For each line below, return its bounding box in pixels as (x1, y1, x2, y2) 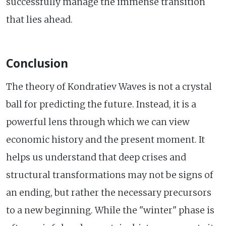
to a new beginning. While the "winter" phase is (6, 204, 214, 216)
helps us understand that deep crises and (6, 151, 186, 163)
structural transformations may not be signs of (6, 169, 213, 181)
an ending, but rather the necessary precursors (6, 187, 211, 198)
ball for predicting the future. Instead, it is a (6, 98, 196, 110)
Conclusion (6, 55, 68, 71)
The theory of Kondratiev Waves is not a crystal (6, 81, 212, 92)
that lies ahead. (6, 14, 73, 25)
